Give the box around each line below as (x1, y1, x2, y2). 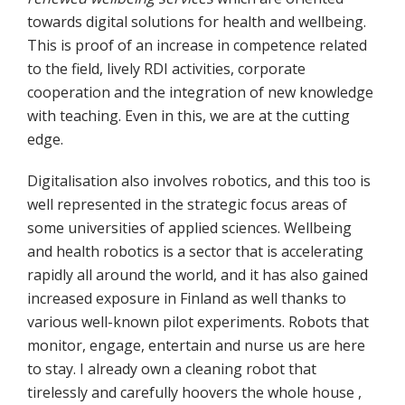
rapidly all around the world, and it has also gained (27, 265, 368, 286)
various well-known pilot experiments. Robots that (27, 312, 369, 333)
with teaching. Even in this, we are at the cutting (27, 106, 350, 127)
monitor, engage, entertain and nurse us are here (27, 335, 365, 356)
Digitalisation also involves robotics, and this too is (27, 171, 371, 192)
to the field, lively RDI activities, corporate (27, 59, 306, 80)
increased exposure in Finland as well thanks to (27, 288, 346, 309)
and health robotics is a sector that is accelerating (27, 241, 363, 262)
